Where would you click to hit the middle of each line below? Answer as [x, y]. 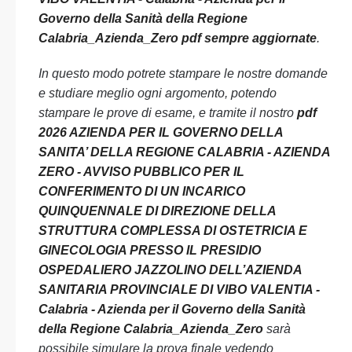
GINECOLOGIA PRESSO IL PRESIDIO [150, 250]
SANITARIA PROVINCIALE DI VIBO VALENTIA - [179, 290]
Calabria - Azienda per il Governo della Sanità [172, 309]
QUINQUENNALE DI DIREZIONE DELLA [157, 211]
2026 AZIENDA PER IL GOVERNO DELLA [161, 132]
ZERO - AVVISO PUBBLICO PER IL [141, 172]
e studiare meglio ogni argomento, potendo [158, 93]
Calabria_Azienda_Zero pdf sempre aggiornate [178, 38]
